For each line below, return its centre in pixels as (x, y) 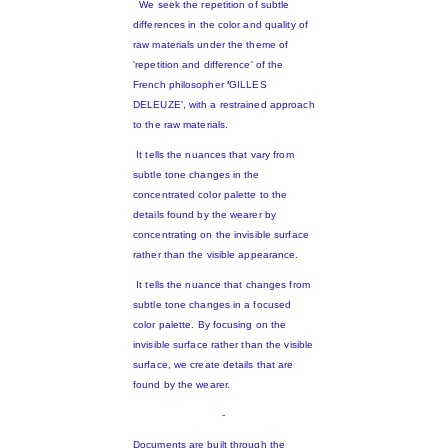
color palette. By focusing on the (210, 325)
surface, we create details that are (213, 365)
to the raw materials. (181, 125)
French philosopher (178, 85)
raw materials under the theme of (211, 45)
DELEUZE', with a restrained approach (224, 105)
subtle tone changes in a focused (212, 305)
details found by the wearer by (204, 215)
